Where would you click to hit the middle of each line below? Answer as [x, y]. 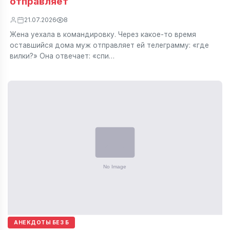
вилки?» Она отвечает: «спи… [62, 56]
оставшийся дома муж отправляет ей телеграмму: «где [109, 45]
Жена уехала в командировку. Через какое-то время [103, 34]
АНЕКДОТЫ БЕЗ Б [42, 222]
